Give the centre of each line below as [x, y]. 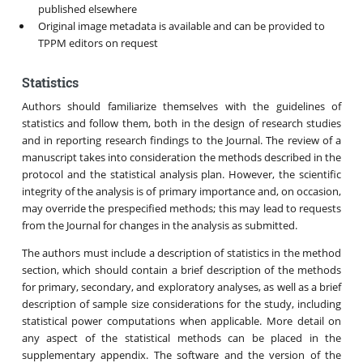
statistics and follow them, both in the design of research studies [181, 123]
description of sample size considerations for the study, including [181, 303]
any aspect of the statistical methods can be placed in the [181, 337]
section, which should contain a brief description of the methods [181, 269]
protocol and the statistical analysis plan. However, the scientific [181, 174]
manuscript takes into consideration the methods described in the [181, 157]
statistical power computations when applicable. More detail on [181, 320]
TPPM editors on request [98, 43]
